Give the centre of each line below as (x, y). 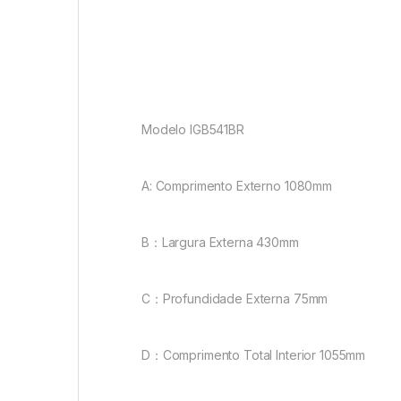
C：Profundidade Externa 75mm (235, 299)
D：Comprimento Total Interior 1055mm (254, 355)
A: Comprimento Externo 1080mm (237, 186)
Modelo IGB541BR (193, 130)
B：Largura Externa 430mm (220, 243)
